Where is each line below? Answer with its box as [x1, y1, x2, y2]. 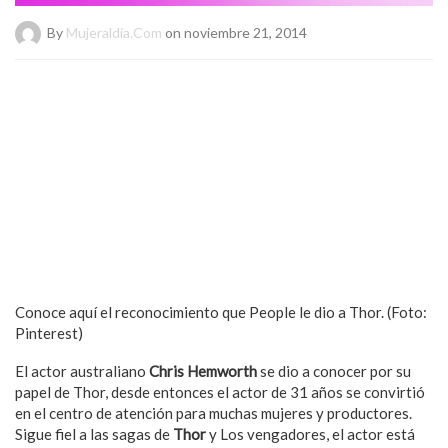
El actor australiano [15, 361, 146, 380]
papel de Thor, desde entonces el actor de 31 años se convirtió [15, 382, 425, 401]
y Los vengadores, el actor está [206, 424, 415, 443]
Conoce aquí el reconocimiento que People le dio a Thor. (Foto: [15, 302, 427, 321]
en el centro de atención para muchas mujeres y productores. [15, 403, 412, 422]
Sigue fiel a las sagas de [15, 424, 173, 443]
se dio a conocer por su [257, 361, 411, 380]
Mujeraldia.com [66, 23, 162, 41]
